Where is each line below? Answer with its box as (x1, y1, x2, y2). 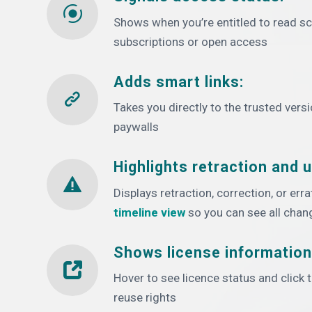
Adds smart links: (114, 72, 244, 91)
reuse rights (114, 290, 176, 305)
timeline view (114, 205, 185, 219)
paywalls (114, 120, 159, 134)
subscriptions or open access (114, 34, 267, 49)
